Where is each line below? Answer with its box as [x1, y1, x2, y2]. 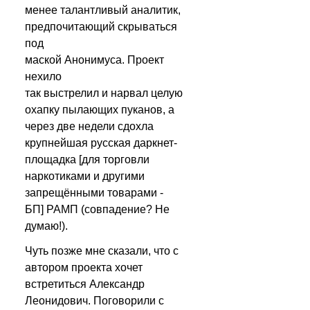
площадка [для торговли [25, 154, 149, 165]
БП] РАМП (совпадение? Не [25, 203, 170, 215]
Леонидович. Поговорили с [25, 295, 164, 307]
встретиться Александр [25, 278, 145, 290]
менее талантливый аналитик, [25, 4, 181, 16]
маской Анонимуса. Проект [25, 54, 164, 66]
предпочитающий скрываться [25, 21, 177, 33]
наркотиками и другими [25, 170, 145, 182]
